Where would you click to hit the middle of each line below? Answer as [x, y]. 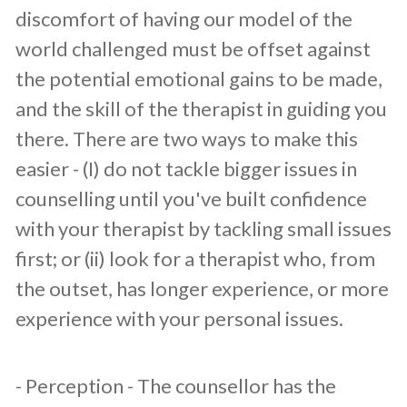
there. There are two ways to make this [187, 139]
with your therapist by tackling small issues [203, 229]
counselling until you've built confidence [191, 199]
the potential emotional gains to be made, [199, 79]
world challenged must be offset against [193, 49]
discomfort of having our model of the [184, 19]
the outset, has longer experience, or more [202, 289]
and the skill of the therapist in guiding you [201, 109]
